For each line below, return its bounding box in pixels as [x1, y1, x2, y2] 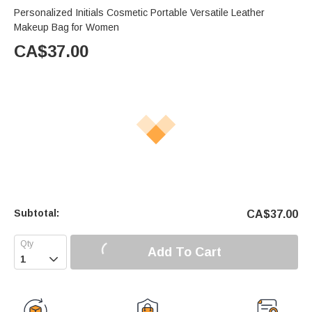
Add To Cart [147, 244, 221, 259]
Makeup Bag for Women [14, 22, 119, 33]
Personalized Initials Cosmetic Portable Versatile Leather [14, 7, 265, 19]
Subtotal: [14, 208, 59, 219]
